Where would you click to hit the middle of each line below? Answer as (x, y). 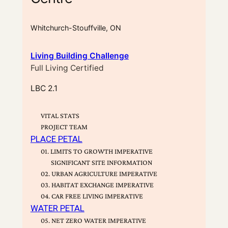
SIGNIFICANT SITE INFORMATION (101, 162)
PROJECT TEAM (64, 126)
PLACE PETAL (56, 139)
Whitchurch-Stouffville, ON (76, 28)
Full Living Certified (67, 68)
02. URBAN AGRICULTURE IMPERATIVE (99, 173)
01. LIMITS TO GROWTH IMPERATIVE (96, 151)
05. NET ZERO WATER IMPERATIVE (93, 220)
